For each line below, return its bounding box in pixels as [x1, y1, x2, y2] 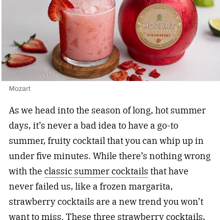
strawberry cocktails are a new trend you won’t [8, 195, 203, 207]
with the [8, 165, 44, 177]
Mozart [8, 83, 30, 94]
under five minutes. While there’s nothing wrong [8, 150, 211, 162]
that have [148, 165, 189, 177]
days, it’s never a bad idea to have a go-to [8, 119, 178, 131]
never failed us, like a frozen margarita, [8, 180, 173, 192]
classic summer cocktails [44, 165, 148, 177]
